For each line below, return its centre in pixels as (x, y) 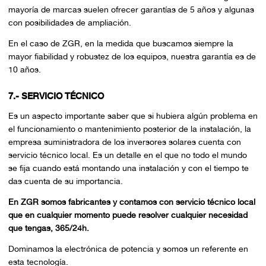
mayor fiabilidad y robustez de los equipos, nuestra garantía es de (132, 56)
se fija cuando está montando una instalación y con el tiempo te (128, 168)
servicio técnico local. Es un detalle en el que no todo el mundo (127, 155)
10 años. (24, 69)
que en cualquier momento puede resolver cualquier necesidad (128, 215)
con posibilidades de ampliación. (69, 23)
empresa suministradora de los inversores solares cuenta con (124, 142)
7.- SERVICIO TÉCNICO (56, 96)
